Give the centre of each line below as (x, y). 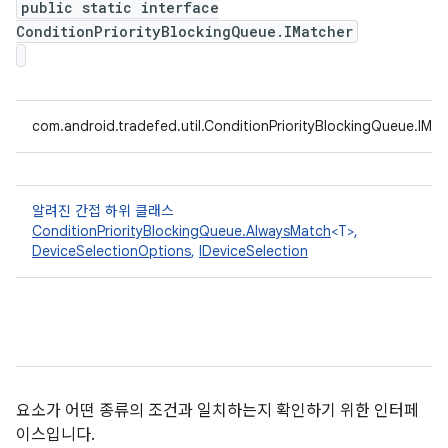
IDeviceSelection (253, 251)
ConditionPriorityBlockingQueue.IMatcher (184, 31)
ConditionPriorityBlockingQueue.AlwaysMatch (181, 231)
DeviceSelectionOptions (111, 251)
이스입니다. (55, 435)
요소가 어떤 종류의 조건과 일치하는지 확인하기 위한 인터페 (217, 411)
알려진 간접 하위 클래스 (103, 211)
